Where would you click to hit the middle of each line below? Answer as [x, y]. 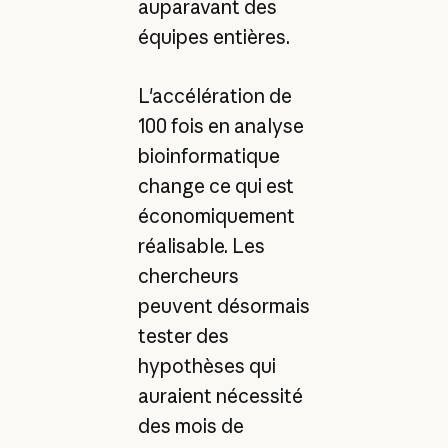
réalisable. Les [201, 245]
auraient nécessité [220, 395]
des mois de [190, 425]
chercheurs [188, 275]
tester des [183, 335]
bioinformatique [208, 155]
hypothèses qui [206, 365]
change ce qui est [215, 185]
